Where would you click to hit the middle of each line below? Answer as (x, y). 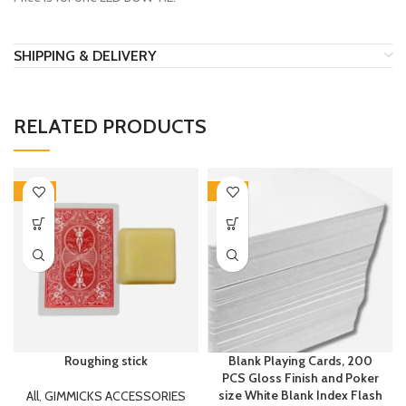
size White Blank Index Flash (300, 395)
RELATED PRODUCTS (110, 126)
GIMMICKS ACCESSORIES (115, 396)
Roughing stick (106, 360)
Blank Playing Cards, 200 (300, 360)
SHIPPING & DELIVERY (85, 55)
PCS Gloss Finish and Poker (300, 377)
